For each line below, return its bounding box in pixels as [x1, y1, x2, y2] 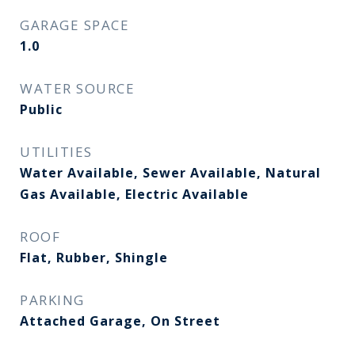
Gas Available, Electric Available [20, 185, 249, 203]
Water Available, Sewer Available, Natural [20, 164, 321, 181]
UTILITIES [20, 143, 93, 161]
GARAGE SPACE [20, 16, 129, 34]
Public [20, 101, 63, 118]
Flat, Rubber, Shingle [20, 249, 168, 266]
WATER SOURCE [20, 79, 135, 97]
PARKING [20, 291, 85, 309]
